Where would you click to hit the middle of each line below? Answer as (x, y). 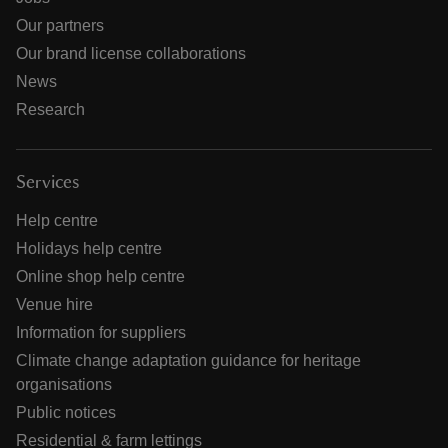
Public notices (66, 412)
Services (47, 182)
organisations (64, 384)
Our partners (60, 25)
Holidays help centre (89, 248)
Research (50, 109)
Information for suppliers (101, 332)
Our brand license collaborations (131, 53)
